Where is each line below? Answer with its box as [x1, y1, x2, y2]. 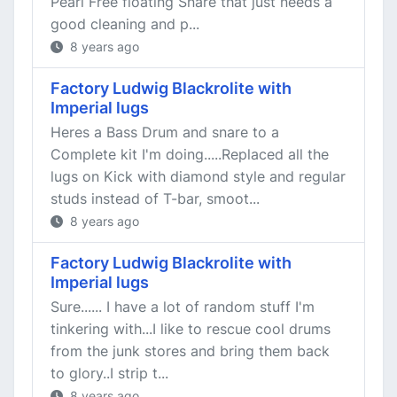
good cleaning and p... [51, 15, 199, 33]
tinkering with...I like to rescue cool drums [51, 320, 331, 338]
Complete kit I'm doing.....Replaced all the [51, 145, 329, 163]
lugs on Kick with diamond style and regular [51, 167, 346, 185]
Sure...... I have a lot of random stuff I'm [51, 298, 315, 315]
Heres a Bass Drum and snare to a [51, 123, 279, 141]
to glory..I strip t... [51, 364, 168, 382]
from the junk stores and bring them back [51, 342, 330, 360]
